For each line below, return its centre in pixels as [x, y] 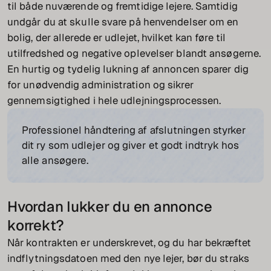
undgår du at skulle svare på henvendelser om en [123, 22]
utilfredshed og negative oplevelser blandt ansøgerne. [134, 54]
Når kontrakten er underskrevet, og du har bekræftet [129, 243]
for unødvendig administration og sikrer [100, 85]
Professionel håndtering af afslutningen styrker [134, 130]
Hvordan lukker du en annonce [110, 207]
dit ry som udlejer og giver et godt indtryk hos [131, 145]
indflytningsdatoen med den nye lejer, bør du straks [128, 259]
